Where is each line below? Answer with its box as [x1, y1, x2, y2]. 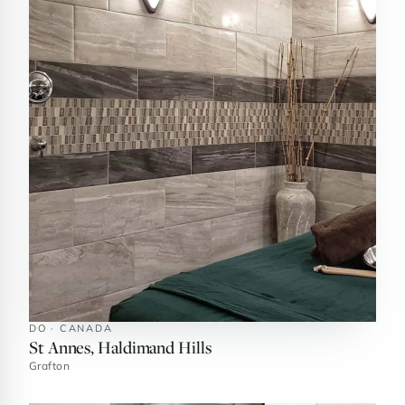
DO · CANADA [29, 322, 113, 334]
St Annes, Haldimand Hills [29, 335, 212, 358]
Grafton [29, 359, 71, 372]
